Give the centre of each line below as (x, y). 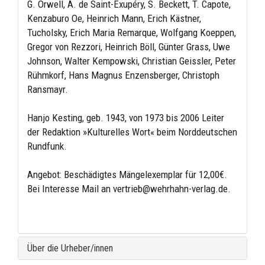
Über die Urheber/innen (70, 248)
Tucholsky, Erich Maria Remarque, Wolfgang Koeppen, (132, 32)
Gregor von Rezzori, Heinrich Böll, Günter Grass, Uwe (129, 46)
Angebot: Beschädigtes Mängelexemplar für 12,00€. (127, 174)
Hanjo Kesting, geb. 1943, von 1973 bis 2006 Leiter (126, 117)
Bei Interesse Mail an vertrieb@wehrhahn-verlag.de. (129, 188)
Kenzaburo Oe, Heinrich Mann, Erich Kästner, (114, 18)
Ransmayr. (48, 89)
